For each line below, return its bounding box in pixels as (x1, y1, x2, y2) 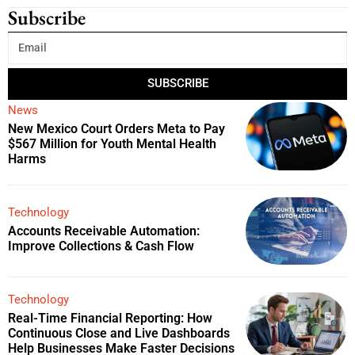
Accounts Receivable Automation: (8, 223, 200, 239)
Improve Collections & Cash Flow (8, 239, 195, 254)
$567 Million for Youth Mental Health (8, 136, 217, 151)
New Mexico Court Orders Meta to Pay (8, 120, 226, 136)
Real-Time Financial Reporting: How (8, 311, 213, 326)
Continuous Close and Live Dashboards (8, 326, 231, 342)
